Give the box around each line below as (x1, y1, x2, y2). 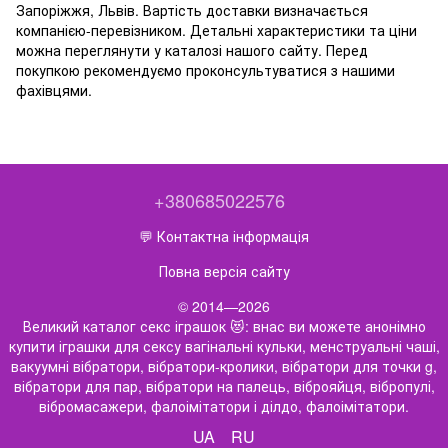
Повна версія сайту (158, 261, 290, 282)
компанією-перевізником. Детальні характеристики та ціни (16, 20, 417, 41)
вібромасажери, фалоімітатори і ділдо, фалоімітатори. (39, 396, 409, 417)
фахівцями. (16, 80, 92, 101)
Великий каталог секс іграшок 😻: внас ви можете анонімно (22, 316, 426, 337)
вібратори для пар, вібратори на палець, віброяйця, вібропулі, (13, 376, 435, 397)
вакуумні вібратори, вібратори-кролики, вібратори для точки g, (11, 356, 437, 377)
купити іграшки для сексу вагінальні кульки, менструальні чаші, (8, 336, 440, 357)
